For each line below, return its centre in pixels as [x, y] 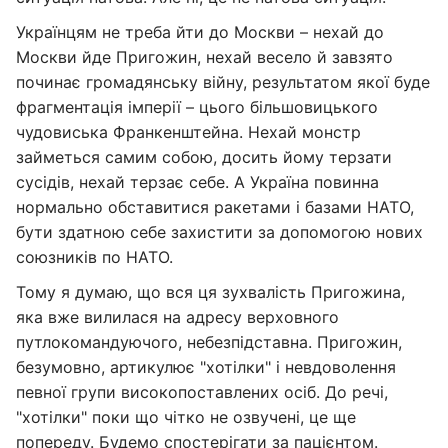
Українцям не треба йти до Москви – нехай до [200, 32]
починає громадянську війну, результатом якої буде [223, 82]
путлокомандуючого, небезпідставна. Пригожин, [209, 342]
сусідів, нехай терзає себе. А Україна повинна [197, 182]
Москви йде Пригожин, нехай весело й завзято [204, 57]
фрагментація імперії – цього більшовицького [197, 107]
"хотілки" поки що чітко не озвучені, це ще [186, 417]
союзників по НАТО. [94, 257]
